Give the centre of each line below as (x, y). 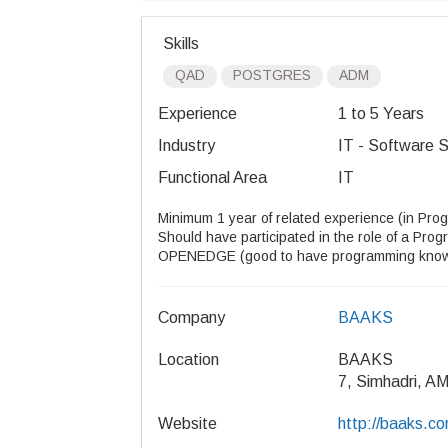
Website (187, 423)
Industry (186, 145)
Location (188, 359)
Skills (181, 43)
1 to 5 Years (381, 113)
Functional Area (212, 177)
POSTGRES (272, 75)
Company (191, 317)
